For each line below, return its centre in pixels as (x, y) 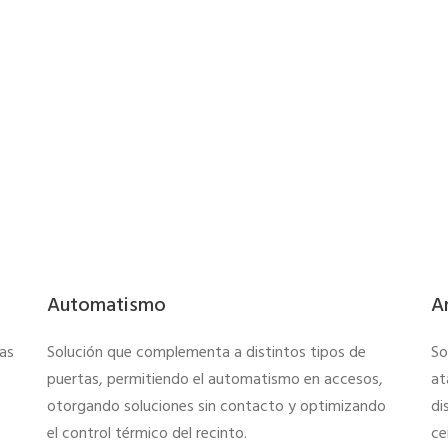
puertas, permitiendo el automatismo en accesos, (215, 380)
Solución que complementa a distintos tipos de (207, 353)
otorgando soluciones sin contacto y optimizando (217, 407)
